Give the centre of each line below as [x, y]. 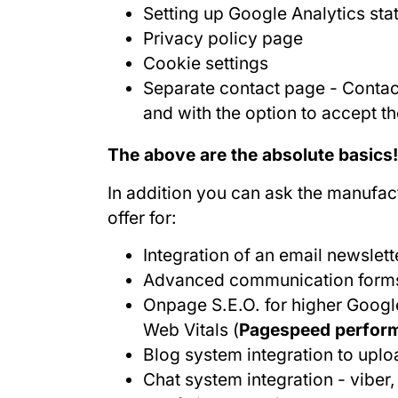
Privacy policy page [223, 39]
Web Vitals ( [191, 330]
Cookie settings [205, 64]
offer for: [142, 217]
